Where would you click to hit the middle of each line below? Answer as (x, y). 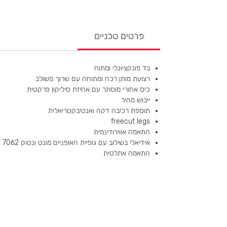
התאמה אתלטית (127, 153)
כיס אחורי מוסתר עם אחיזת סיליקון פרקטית (88, 89)
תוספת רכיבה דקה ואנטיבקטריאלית (99, 110)
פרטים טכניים (119, 36)
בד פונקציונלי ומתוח (122, 68)
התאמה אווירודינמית (122, 132)
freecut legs (130, 121)
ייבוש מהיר (136, 100)
